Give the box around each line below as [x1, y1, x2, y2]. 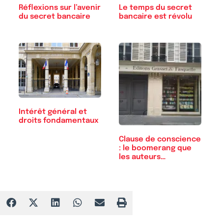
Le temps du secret [119, 3, 192, 12]
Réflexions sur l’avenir [19, 3, 101, 12]
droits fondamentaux [19, 116, 99, 125]
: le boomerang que [119, 144, 192, 152]
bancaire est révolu [119, 12, 192, 21]
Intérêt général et [19, 108, 87, 116]
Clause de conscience [119, 135, 201, 143]
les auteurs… [119, 153, 166, 161]
